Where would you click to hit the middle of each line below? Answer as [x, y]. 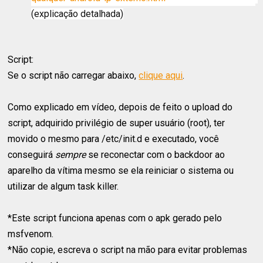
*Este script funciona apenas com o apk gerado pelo [115, 218]
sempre [71, 155]
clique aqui [161, 76]
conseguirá [32, 155]
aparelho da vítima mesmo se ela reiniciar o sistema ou [121, 171]
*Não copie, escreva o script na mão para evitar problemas [128, 250]
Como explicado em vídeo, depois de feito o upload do [120, 107]
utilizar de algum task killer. [63, 187]
